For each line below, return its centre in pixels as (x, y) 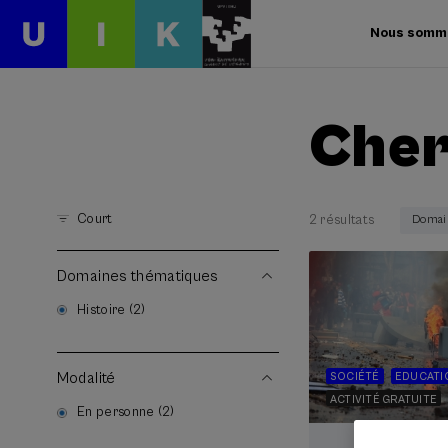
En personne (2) (126, 412)
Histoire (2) (111, 309)
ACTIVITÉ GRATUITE (383, 399)
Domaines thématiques (137, 276)
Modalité (86, 379)
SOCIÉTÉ (354, 377)
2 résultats (341, 219)
